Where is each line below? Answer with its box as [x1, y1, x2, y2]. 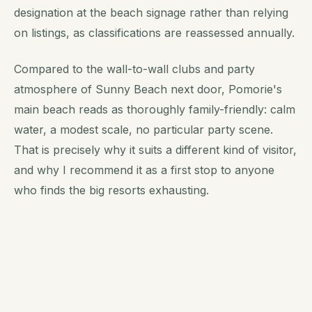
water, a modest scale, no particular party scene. [14, 123, 273, 137]
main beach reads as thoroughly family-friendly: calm [14, 102, 295, 117]
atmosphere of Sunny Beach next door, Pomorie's [14, 82, 282, 97]
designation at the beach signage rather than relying [14, 5, 288, 19]
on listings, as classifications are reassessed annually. [14, 25, 295, 40]
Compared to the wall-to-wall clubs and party [14, 62, 255, 77]
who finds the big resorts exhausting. [14, 183, 209, 198]
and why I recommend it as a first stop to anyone [14, 163, 274, 178]
